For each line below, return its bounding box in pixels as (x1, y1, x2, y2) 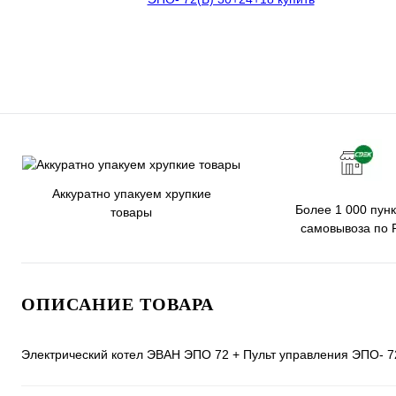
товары (110, 204, 152, 219)
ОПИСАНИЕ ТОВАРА (21, 294, 214, 314)
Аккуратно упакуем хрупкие (51, 186, 211, 201)
